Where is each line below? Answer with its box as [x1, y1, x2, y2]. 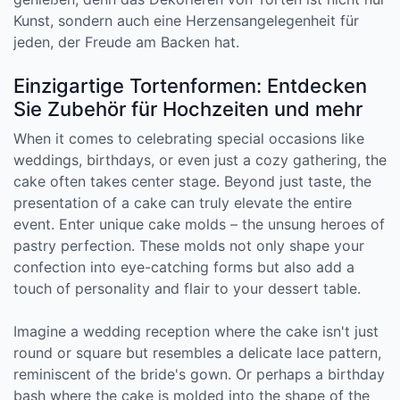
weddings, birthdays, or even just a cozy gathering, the [13, 151, 387, 169]
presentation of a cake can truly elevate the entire [13, 194, 352, 212]
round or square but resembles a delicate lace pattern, [13, 344, 381, 362]
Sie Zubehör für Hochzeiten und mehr [13, 97, 362, 121]
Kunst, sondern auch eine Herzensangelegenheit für [13, 12, 359, 29]
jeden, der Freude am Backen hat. [13, 33, 239, 51]
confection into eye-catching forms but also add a [13, 258, 354, 276]
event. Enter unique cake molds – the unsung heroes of [13, 215, 385, 233]
